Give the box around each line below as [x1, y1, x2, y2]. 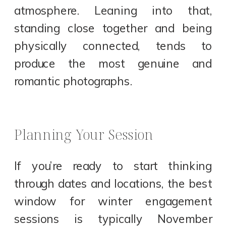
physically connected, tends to [14, 38, 212, 53]
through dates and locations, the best [14, 176, 212, 191]
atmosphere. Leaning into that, [14, 3, 212, 18]
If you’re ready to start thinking [14, 158, 212, 173]
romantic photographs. [14, 74, 132, 88]
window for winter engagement [14, 194, 212, 208]
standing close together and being [14, 21, 212, 35]
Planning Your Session [14, 125, 153, 144]
